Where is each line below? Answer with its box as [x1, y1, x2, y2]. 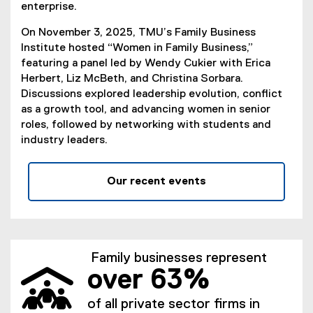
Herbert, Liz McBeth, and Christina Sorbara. [21, 73, 243, 85]
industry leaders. [21, 135, 108, 147]
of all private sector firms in [87, 297, 260, 312]
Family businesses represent [87, 251, 267, 265]
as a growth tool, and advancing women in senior [21, 104, 270, 116]
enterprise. [21, 1, 77, 13]
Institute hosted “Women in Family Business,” [21, 43, 253, 54]
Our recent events [107, 176, 206, 188]
